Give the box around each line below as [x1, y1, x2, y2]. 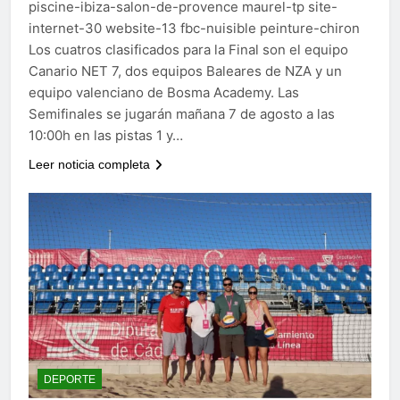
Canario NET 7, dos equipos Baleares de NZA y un [29, 62, 342, 79]
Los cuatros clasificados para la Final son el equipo [29, 40, 348, 58]
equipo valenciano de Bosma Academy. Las [29, 83, 299, 101]
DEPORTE [44, 373, 96, 387]
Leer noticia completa [29, 156, 150, 171]
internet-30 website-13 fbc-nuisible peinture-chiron [29, 19, 360, 37]
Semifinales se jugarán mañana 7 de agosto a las [29, 104, 335, 122]
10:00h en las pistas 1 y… [29, 126, 183, 144]
